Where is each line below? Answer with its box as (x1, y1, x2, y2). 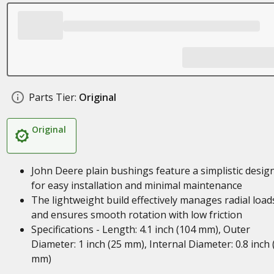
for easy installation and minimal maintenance (31, 179, 242, 192)
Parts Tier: (28, 91, 76, 104)
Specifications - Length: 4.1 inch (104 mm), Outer (31, 223, 250, 236)
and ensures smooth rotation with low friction (31, 208, 242, 221)
